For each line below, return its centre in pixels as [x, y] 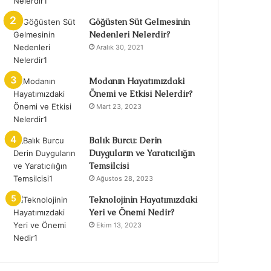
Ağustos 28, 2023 [125, 178]
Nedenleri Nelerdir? [130, 34]
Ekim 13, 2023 [119, 225]
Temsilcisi [109, 166]
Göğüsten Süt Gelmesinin [140, 22]
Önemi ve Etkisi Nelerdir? [141, 94]
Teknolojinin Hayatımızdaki [143, 200]
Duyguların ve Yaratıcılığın [142, 153]
